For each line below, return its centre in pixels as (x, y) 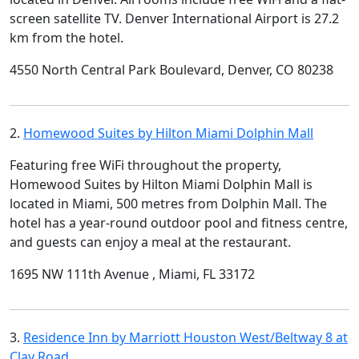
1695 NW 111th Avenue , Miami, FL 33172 (132, 274)
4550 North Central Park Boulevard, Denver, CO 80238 (171, 69)
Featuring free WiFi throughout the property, (145, 165)
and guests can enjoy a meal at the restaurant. (150, 242)
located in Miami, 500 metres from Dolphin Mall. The (168, 203)
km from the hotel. (67, 37)
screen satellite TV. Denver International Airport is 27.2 (174, 18)
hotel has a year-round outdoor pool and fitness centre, (179, 222)
